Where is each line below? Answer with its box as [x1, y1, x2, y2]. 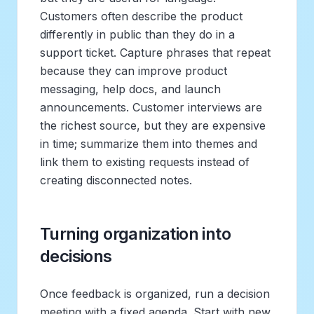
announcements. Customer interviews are [40, 100, 262, 114]
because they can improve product [40, 63, 227, 78]
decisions [40, 245, 112, 266]
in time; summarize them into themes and [40, 136, 257, 151]
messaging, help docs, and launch [40, 81, 221, 96]
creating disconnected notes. [40, 172, 192, 187]
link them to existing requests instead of [40, 154, 250, 169]
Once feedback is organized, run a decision [40, 286, 270, 301]
